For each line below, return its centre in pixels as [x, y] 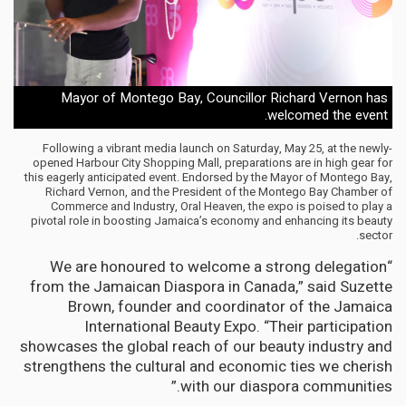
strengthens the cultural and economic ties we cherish [208, 367]
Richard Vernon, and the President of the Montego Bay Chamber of [219, 192]
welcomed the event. [328, 116]
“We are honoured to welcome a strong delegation [218, 267]
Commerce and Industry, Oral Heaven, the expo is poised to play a [222, 207]
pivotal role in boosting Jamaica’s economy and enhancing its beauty [212, 221]
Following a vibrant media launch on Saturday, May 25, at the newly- [217, 149]
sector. [376, 236]
